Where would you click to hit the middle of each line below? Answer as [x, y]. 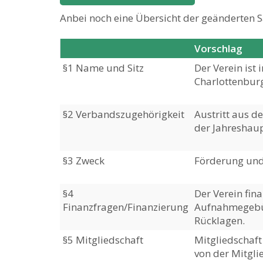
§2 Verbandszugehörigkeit [124, 114]
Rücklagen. [220, 220]
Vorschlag [218, 48]
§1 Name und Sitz [103, 68]
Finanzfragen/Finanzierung [126, 207]
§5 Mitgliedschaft [103, 240]
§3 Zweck [84, 161]
